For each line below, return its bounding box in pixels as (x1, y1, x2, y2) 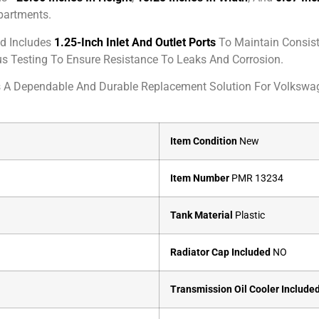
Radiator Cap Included (170, 246, 271, 259)
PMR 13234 (229, 172, 283, 185)
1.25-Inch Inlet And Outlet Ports (54, 35, 216, 49)
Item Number (170, 172, 229, 185)
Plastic (233, 209, 265, 222)
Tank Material (170, 209, 233, 222)
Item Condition (170, 135, 237, 148)
